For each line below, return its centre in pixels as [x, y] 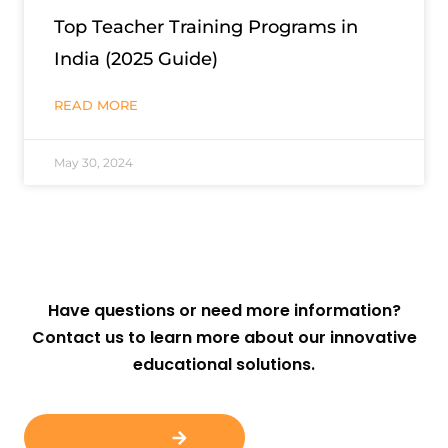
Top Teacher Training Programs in [206, 27]
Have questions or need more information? [224, 311]
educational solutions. [224, 365]
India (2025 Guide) [136, 59]
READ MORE [96, 105]
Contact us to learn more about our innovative [224, 338]
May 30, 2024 [93, 163]
